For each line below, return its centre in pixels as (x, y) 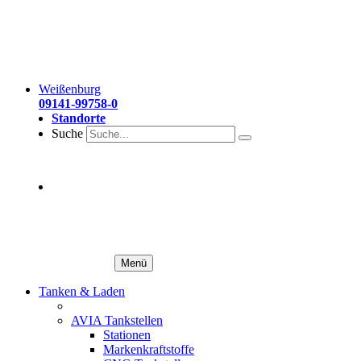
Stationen (127, 335)
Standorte (79, 118)
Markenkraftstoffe (149, 349)
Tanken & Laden (82, 291)
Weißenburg (70, 89)
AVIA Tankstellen (117, 320)
